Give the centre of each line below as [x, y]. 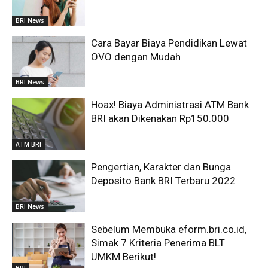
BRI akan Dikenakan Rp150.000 [160, 119]
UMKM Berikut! [124, 256]
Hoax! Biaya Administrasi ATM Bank [170, 105]
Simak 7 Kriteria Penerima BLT [158, 243]
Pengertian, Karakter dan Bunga [161, 167]
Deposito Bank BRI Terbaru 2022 [164, 181]
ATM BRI [28, 144]
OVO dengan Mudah [136, 57]
